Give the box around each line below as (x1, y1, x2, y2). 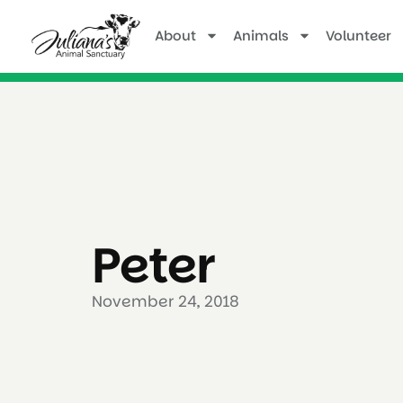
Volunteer (326, 25, 391, 45)
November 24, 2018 (92, 290, 239, 312)
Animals (233, 25, 289, 45)
